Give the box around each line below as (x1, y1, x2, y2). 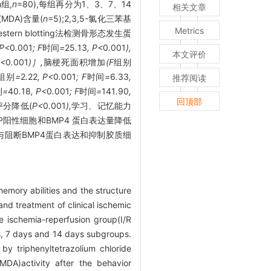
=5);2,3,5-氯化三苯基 (48, 13, 132, 24)
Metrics (175, 25, 204, 36)
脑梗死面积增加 (42, 57, 106, 68)
